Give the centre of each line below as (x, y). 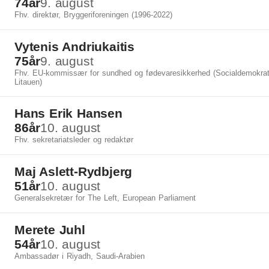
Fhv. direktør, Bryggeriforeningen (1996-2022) (93, 15)
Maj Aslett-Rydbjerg (74, 171)
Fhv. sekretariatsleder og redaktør (74, 140)
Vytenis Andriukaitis (74, 47)
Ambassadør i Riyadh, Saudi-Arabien (80, 256)
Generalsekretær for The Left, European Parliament (105, 198)
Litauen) (28, 82)
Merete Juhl (50, 230)
